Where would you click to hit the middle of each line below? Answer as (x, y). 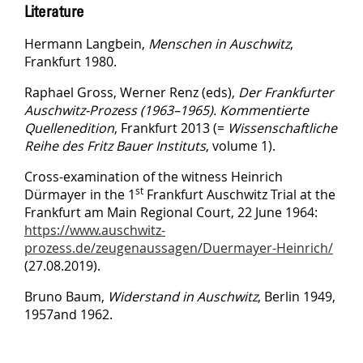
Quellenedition (69, 128)
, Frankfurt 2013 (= (171, 128)
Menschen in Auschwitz (219, 43)
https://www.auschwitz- (95, 230)
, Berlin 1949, (297, 296)
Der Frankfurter (286, 92)
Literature (54, 11)
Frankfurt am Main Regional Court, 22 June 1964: (171, 212)
